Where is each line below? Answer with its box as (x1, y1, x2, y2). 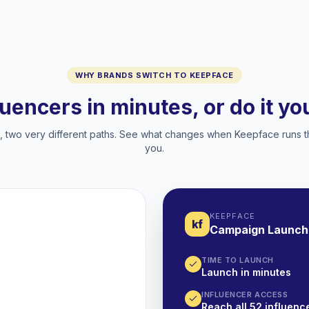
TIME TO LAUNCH (201, 255, 274, 265)
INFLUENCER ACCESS (201, 290, 288, 299)
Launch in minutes (201, 266, 291, 278)
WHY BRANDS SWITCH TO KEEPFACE (75, 70, 234, 80)
